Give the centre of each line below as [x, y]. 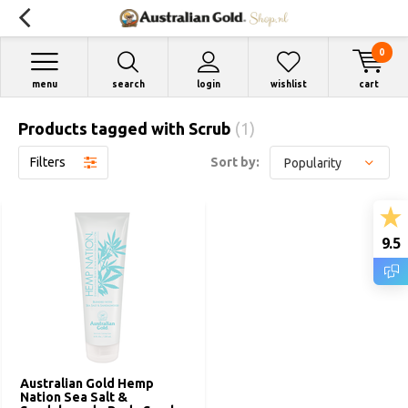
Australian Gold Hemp [87, 383]
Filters [48, 162]
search [128, 84]
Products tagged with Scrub [127, 128]
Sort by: [235, 162]
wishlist [288, 84]
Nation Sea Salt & [74, 397]
